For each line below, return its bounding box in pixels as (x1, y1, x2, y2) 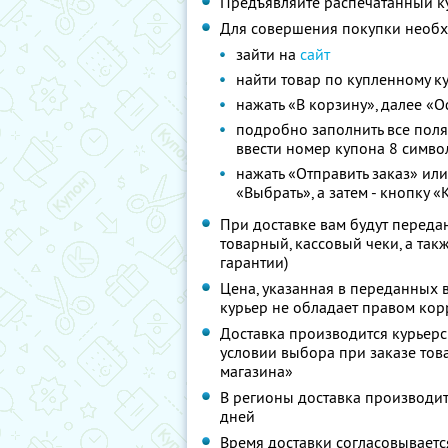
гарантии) (220, 252, 288, 272)
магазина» (220, 361, 293, 381)
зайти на (236, 44, 300, 64)
